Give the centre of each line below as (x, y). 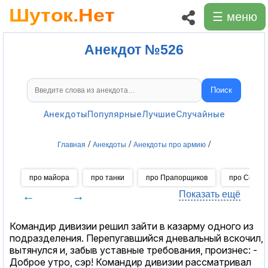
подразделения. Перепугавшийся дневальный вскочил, (136, 238)
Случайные (200, 114)
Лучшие (159, 114)
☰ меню (235, 17)
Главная (71, 144)
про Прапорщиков (177, 177)
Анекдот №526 (134, 50)
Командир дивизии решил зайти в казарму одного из (132, 226)
